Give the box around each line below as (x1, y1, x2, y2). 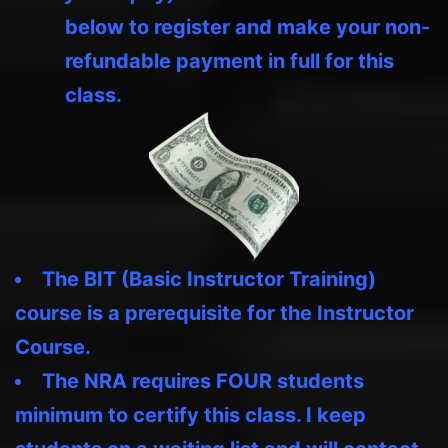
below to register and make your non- (65, 14, 430, 39)
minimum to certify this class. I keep (15, 402, 366, 427)
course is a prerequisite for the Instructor (15, 300, 414, 325)
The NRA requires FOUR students (42, 368, 364, 393)
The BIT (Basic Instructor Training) (42, 266, 376, 291)
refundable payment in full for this (65, 48, 394, 73)
